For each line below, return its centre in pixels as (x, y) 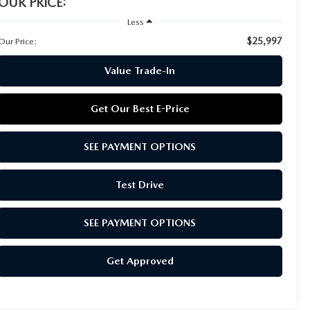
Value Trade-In (140, 70)
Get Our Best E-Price (140, 108)
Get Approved (140, 261)
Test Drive (140, 184)
